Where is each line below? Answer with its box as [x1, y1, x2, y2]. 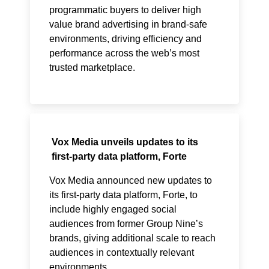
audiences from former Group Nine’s [49, 219, 203, 229]
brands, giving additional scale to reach [49, 233, 216, 243]
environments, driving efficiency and [49, 34, 202, 44]
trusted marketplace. [49, 62, 138, 73]
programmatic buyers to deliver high [49, 5, 201, 15]
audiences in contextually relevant [49, 247, 194, 258]
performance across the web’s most [49, 48, 199, 58]
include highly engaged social [49, 204, 177, 214]
